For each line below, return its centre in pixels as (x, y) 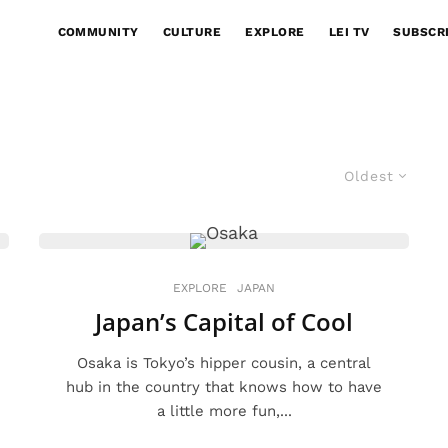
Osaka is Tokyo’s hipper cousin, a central (224, 363)
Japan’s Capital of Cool (224, 321)
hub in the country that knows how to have (224, 387)
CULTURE (192, 32)
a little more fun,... (224, 411)
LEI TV (349, 32)
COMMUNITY (98, 32)
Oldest (369, 176)
